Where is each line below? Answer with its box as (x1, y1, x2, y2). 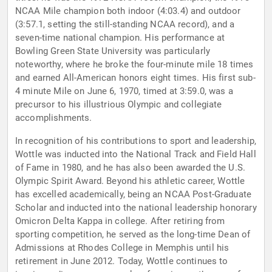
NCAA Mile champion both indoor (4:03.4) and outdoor (15, 5, 241, 17)
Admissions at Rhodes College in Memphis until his (15, 242, 229, 254)
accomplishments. (15, 112, 92, 124)
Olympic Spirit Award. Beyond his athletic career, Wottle (15, 175, 245, 187)
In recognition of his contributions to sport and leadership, (15, 135, 256, 147)
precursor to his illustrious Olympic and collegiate (15, 99, 222, 110)
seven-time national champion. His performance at (15, 32, 225, 44)
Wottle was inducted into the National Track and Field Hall (15, 149, 256, 160)
